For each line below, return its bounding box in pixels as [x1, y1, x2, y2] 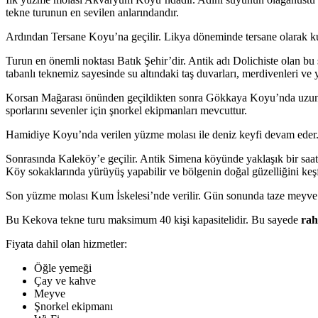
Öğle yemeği [34, 262, 92, 275]
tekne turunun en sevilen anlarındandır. [6, 6, 179, 19]
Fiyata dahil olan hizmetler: [6, 238, 127, 251]
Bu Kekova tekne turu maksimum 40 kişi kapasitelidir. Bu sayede [6, 214, 301, 226]
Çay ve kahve [34, 275, 96, 287]
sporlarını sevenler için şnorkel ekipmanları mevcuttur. [6, 104, 247, 117]
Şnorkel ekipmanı [34, 300, 113, 313]
